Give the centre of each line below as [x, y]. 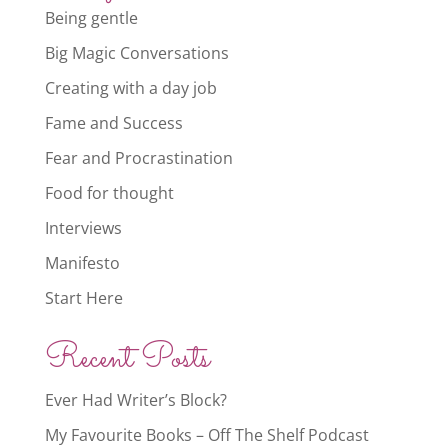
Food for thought [109, 193]
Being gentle [91, 18]
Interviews [83, 228]
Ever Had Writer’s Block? [135, 400]
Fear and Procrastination [138, 158]
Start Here [83, 298]
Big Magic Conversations [136, 53]
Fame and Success [113, 123]
